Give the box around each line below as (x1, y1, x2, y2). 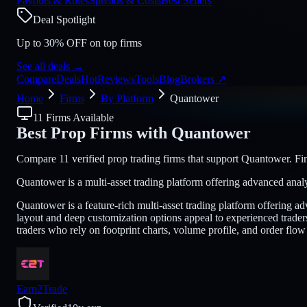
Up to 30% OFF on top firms (16, 37, 142, 49)
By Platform (101, 93, 153, 104)
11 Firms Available (33, 112, 114, 123)
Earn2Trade (16, 283, 67, 295)
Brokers (180, 73, 217, 85)
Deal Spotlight (33, 14, 95, 25)
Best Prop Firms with (16, 124, 167, 142)
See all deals (16, 60, 70, 72)
